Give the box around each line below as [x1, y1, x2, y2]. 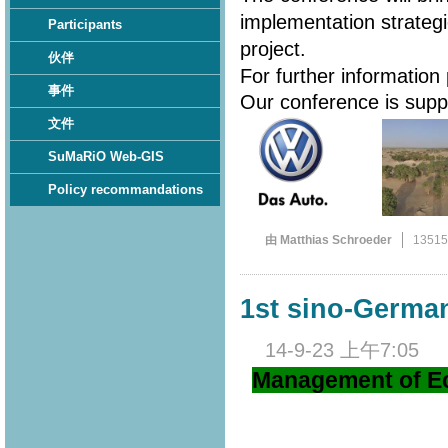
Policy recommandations [48, 182, 203, 197]
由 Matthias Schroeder [264, 233, 392, 248]
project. [239, 38, 312, 61]
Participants [48, 17, 122, 32]
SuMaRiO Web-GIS [48, 149, 164, 164]
